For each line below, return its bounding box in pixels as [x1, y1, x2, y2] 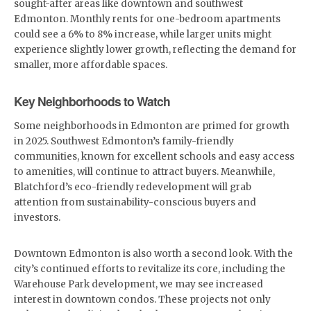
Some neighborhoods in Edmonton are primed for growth [14, 120, 289, 132]
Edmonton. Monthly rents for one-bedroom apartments [14, 13, 280, 25]
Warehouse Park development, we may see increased [14, 278, 263, 290]
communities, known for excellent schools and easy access [14, 151, 294, 162]
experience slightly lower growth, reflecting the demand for [14, 44, 296, 56]
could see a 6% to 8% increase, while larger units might [14, 28, 271, 40]
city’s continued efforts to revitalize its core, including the [14, 263, 285, 275]
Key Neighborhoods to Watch [14, 92, 170, 110]
